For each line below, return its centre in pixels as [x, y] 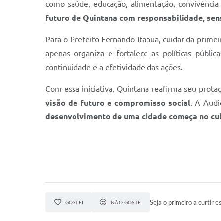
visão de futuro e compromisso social [118, 103]
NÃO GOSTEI [127, 202]
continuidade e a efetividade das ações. [114, 67]
